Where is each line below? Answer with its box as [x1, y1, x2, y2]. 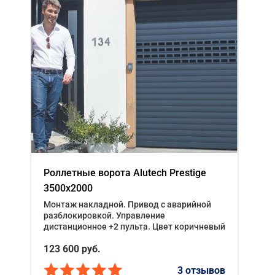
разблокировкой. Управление [44, 211, 165, 221]
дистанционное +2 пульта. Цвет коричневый [44, 222, 225, 232]
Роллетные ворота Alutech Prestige [44, 167, 206, 179]
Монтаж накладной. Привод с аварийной [44, 199, 211, 210]
